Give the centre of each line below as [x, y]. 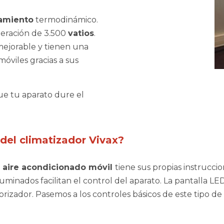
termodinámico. [66, 20]
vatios [81, 33]
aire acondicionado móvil [59, 167]
